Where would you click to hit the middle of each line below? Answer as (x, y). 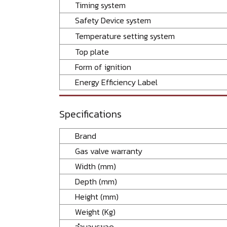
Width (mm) (103, 166)
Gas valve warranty (109, 151)
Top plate (92, 51)
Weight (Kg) (95, 212)
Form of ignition (103, 67)
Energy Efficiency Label (116, 82)
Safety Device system (113, 20)
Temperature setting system (125, 36)
